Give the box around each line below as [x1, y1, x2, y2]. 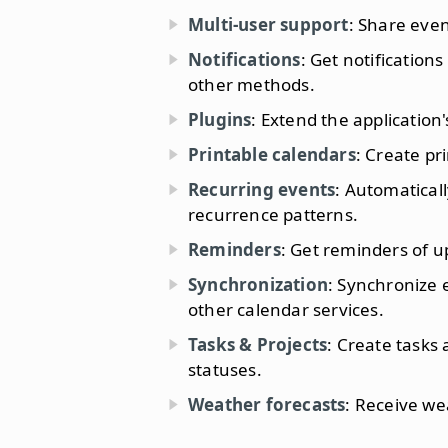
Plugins [188, 108, 252, 132]
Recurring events [188, 178, 336, 202]
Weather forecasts [188, 393, 346, 417]
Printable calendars [188, 143, 356, 167]
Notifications [188, 48, 301, 72]
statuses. [188, 358, 262, 382]
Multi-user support [188, 13, 349, 37]
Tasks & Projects [188, 333, 328, 357]
